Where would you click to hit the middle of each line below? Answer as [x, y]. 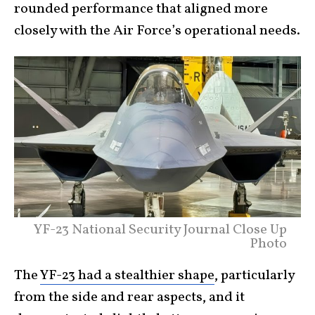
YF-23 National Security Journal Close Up [160, 230]
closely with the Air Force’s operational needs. [157, 31]
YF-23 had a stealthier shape [127, 276]
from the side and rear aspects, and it [129, 298]
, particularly [255, 276]
